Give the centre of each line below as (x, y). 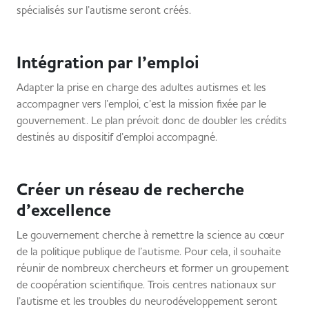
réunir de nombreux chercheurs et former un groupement (153, 268)
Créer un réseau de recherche (130, 190)
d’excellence (69, 210)
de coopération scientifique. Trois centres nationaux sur (146, 284)
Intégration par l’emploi (108, 63)
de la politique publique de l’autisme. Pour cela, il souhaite (149, 251)
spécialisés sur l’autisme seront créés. (104, 10)
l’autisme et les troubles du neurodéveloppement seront (147, 301)
